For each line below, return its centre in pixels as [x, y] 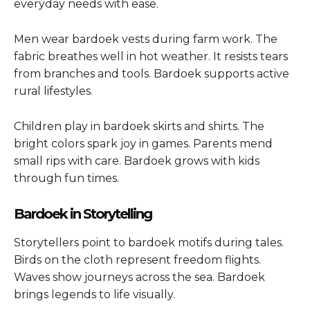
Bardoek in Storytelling [83, 213]
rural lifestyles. [53, 91]
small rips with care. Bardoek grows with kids [137, 161]
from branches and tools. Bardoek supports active [152, 73]
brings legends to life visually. [94, 294]
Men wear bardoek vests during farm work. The [146, 39]
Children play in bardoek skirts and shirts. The [139, 126]
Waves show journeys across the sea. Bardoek [139, 277]
